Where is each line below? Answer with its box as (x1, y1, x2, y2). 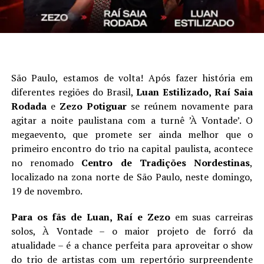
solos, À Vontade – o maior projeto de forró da (11, 224, 253, 237)
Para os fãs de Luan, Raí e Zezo (11, 210, 170, 223)
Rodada (11, 99, 47, 113)
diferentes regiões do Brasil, (11, 85, 137, 98)
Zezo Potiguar (59, 99, 127, 113)
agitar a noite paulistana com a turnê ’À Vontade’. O (11, 113, 253, 127)
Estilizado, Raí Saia (163, 85, 253, 98)
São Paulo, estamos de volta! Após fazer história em (11, 71, 253, 84)
